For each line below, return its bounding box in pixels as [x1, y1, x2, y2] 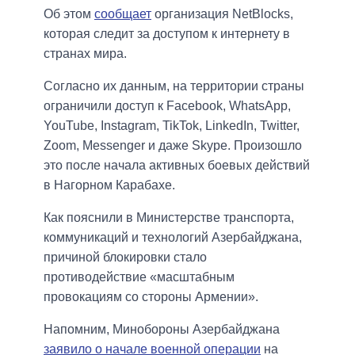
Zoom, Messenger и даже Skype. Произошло [44, 139, 302, 153]
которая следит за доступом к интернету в [44, 27, 290, 41]
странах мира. [44, 47, 127, 61]
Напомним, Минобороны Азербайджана [44, 323, 280, 337]
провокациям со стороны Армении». [44, 290, 258, 304]
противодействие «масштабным [44, 270, 235, 284]
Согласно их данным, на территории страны [44, 79, 304, 94]
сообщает [94, 7, 151, 21]
